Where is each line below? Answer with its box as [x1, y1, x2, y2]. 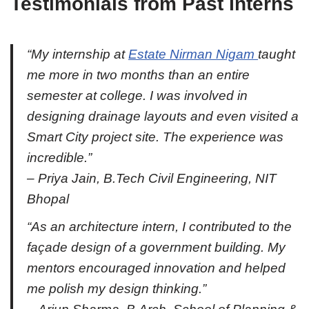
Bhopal [27, 192, 69, 207]
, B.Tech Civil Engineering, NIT [97, 171, 277, 186]
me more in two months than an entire [27, 68, 250, 83]
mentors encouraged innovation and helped [27, 261, 286, 276]
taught [258, 47, 295, 62]
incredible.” [27, 150, 92, 166]
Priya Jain [38, 171, 97, 186]
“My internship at [27, 47, 128, 62]
